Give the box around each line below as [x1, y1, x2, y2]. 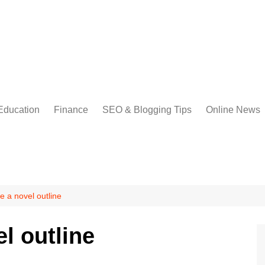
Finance [54, 105, 88, 115]
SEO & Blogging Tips [102, 105, 192, 115]
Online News [206, 105, 260, 115]
